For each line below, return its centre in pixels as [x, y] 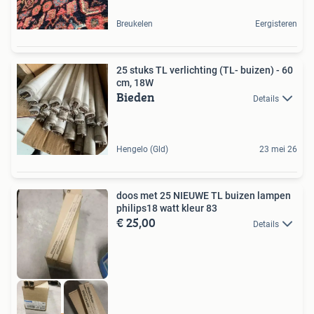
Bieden [136, 97]
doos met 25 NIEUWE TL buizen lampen [164, 195]
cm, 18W [135, 82]
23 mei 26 [278, 149]
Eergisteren [276, 23]
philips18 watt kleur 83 [167, 208]
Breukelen [135, 23]
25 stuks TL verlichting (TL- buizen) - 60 [205, 70]
